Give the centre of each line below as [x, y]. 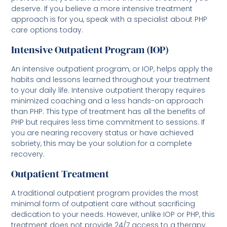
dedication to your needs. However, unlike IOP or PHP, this [113, 215]
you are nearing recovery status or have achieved [103, 133]
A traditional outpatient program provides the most [105, 193]
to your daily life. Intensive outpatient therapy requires [108, 90]
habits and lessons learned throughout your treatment [111, 80]
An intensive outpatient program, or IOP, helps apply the [112, 69]
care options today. [47, 30]
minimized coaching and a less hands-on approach [107, 101]
